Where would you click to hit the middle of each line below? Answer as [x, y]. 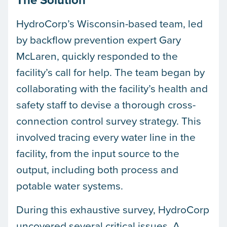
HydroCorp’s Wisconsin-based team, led [109, 24]
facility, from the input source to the [98, 153]
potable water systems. [70, 186]
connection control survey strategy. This [109, 121]
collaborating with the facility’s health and [112, 88]
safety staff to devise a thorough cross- [106, 105]
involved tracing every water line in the [106, 137]
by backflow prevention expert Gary [99, 40]
